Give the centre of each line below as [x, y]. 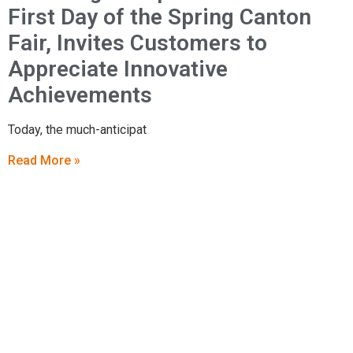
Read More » [44, 161]
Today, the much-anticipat [77, 129]
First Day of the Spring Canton [160, 17]
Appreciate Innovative [118, 69]
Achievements [80, 95]
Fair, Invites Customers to [137, 43]
